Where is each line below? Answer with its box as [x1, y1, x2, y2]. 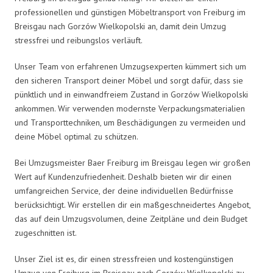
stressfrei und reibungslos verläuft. [15, 34, 143, 46]
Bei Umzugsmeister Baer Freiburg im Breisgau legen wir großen [15, 157, 250, 168]
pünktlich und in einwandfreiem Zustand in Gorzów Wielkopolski [15, 88, 248, 100]
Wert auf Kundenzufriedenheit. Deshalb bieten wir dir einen [15, 171, 232, 182]
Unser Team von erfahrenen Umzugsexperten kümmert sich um [15, 60, 246, 72]
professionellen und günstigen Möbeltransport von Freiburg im [15, 6, 246, 18]
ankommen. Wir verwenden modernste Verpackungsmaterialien [15, 102, 245, 114]
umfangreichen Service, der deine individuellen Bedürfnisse [15, 185, 233, 196]
